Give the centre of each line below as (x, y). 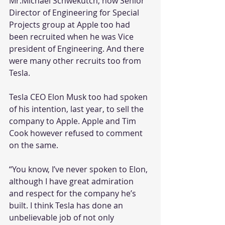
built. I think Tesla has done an (67, 205)
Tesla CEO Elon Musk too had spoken (79, 97)
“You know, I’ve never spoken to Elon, (79, 169)
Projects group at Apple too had (71, 24)
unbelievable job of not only (63, 217)
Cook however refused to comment (77, 133)
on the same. (34, 145)
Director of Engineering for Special (75, 12)
